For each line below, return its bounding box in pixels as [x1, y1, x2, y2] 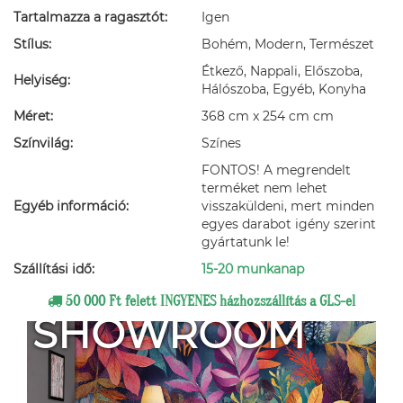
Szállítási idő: [13, 260, 94, 277]
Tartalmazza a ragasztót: [13, 8, 167, 25]
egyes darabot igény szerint [201, 215, 376, 232]
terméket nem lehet [201, 179, 327, 196]
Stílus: [13, 35, 51, 52]
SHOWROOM [32, 308, 305, 358]
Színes [201, 134, 241, 151]
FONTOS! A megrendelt [201, 161, 351, 178]
